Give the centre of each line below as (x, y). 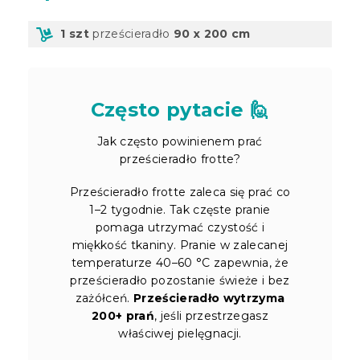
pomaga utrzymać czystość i (180, 227)
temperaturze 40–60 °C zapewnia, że (180, 262)
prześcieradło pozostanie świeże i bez (180, 280)
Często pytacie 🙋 (180, 109)
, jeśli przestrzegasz (211, 315)
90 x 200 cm (212, 33)
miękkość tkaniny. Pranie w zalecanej (180, 245)
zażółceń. (104, 298)
